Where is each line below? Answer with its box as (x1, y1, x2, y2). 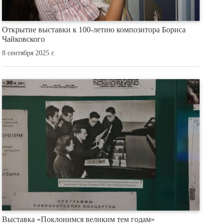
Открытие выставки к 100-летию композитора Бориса (2, 25, 186, 34)
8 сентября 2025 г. (2, 49, 56, 57)
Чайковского (2, 35, 45, 44)
